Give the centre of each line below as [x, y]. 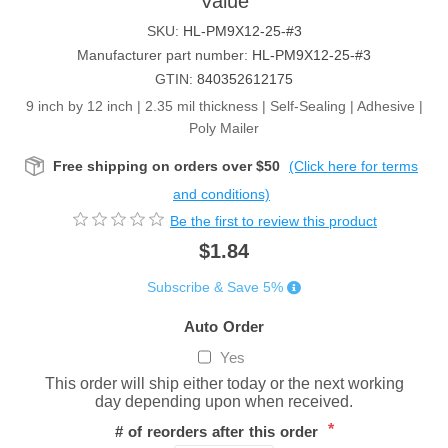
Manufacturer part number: [162, 55]
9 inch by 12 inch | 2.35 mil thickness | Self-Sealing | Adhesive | [224, 106]
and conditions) [221, 194]
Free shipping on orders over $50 [166, 166]
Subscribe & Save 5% [215, 287]
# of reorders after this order [218, 431]
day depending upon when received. [224, 402]
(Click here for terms [353, 166]
